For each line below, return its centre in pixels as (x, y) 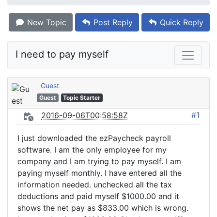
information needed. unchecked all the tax (95, 185)
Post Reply (112, 22)
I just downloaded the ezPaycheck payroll (94, 138)
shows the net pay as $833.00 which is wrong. (103, 208)
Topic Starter (82, 98)
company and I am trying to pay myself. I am (99, 161)
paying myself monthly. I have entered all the (100, 173)
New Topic (46, 22)
